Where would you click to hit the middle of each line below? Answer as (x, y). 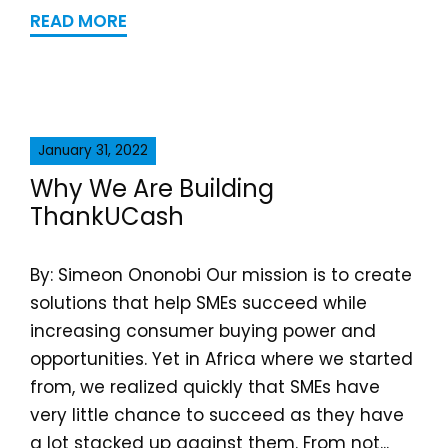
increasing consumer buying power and (203, 331)
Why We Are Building (152, 188)
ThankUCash (107, 216)
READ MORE (78, 21)
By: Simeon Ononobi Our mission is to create (221, 275)
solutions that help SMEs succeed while (198, 303)
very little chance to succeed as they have (217, 415)
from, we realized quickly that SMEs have (205, 387)
